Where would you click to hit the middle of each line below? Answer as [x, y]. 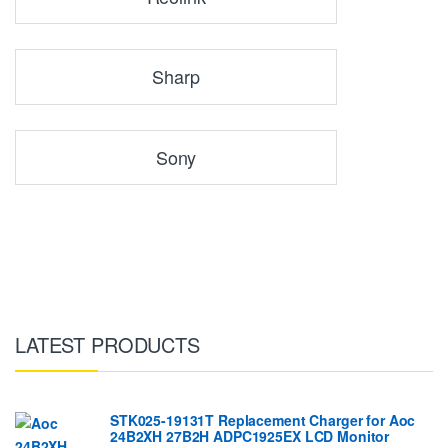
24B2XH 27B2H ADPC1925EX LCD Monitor [250, 435]
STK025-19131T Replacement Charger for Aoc [263, 419]
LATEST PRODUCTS [107, 344]
